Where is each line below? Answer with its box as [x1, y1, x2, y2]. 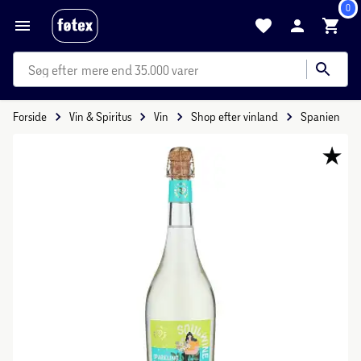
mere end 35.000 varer [81, 62, 198, 77]
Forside [13, 110, 47, 123]
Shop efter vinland [191, 110, 278, 123]
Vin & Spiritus [69, 110, 131, 123]
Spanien [301, 110, 340, 123]
